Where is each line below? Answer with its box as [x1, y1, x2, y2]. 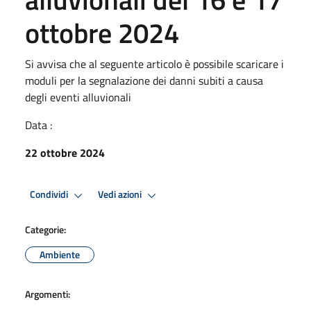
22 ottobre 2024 [25, 144, 105, 161]
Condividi [30, 187, 70, 203]
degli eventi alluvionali [25, 88, 131, 106]
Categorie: [25, 221, 66, 237]
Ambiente [40, 246, 80, 262]
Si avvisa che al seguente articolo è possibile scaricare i [25, 55, 284, 72]
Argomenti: [25, 286, 70, 301]
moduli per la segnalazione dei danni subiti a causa [25, 72, 263, 89]
